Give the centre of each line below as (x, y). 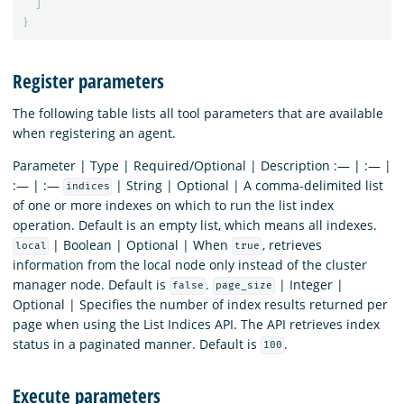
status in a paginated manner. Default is (137, 344)
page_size (244, 286)
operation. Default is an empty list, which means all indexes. (195, 225)
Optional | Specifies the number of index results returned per (200, 304)
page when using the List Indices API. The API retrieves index (196, 324)
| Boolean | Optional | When (141, 244)
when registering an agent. (94, 133)
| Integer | (309, 284)
